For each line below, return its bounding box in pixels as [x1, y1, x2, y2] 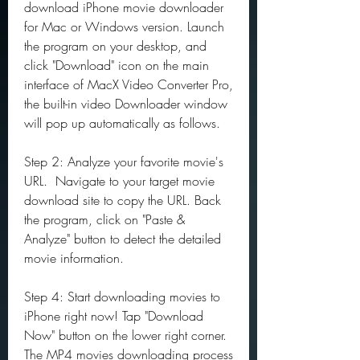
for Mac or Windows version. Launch [24, 18, 224, 35]
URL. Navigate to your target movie [24, 172, 215, 190]
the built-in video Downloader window [24, 95, 227, 112]
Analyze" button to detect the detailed [24, 230, 221, 247]
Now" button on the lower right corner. [24, 326, 227, 344]
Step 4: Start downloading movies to [24, 288, 220, 305]
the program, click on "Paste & [24, 211, 185, 228]
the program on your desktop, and [24, 37, 207, 55]
